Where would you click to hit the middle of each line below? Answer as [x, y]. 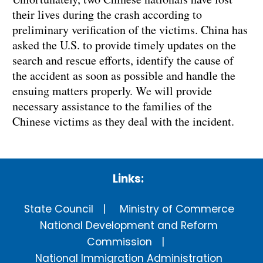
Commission [120, 242]
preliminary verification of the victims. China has [130, 30]
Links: [128, 179]
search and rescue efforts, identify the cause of [123, 60]
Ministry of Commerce [177, 209]
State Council [58, 209]
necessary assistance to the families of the [112, 106]
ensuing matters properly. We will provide [112, 91]
